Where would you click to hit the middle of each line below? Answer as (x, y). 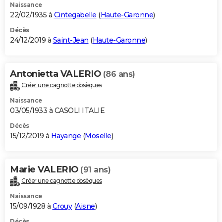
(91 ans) (95, 169)
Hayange (66, 136)
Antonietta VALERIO (56, 74)
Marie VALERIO (45, 169)
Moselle (98, 136)
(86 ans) (119, 74)
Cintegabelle (75, 15)
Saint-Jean (71, 40)
